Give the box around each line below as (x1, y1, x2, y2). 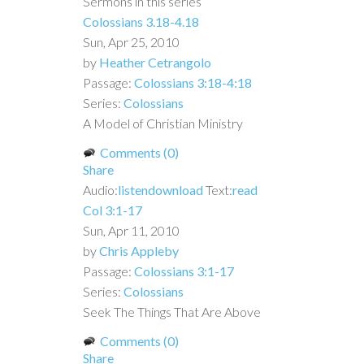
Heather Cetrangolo (99, 54, 211, 70)
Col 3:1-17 (83, 201, 142, 218)
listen (118, 181, 148, 197)
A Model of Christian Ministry (83, 115, 243, 131)
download (148, 181, 203, 197)
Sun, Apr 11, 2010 (83, 222, 180, 238)
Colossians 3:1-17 (134, 262, 234, 279)
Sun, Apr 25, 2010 (83, 33, 180, 50)
